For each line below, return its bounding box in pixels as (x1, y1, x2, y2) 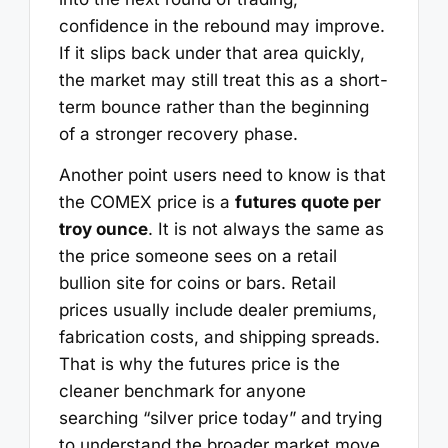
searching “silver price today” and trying (58, 407, 382, 428)
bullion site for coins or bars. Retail (58, 272, 336, 293)
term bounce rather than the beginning (58, 96, 369, 117)
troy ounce (58, 218, 148, 239)
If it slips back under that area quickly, (58, 42, 365, 63)
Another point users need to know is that (58, 164, 386, 185)
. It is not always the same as (147, 218, 384, 239)
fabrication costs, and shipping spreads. (58, 326, 380, 347)
